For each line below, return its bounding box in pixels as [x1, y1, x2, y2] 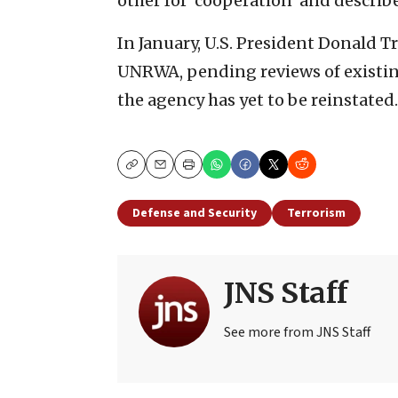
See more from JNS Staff [224, 322, 370, 342]
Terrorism [287, 203, 346, 222]
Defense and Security [132, 203, 257, 222]
